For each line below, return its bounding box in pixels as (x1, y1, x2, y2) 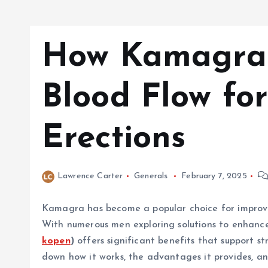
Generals (134, 172, 168, 181)
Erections (42, 123, 186, 156)
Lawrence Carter (57, 172, 123, 181)
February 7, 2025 (181, 172, 247, 181)
